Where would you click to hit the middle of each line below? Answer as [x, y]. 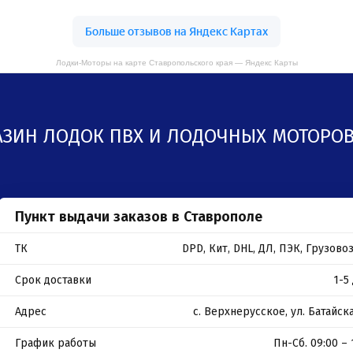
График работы [56, 343]
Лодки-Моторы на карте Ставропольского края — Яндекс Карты [176, 63]
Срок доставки [53, 280]
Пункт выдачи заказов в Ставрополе [139, 217]
